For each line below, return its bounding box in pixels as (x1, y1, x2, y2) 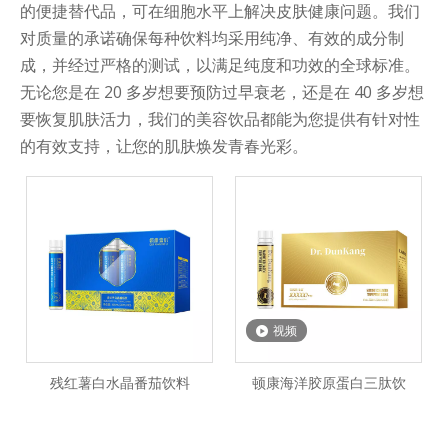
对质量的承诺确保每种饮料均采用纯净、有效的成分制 (20, 27, 404, 50)
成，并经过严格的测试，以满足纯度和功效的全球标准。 (20, 54, 420, 77)
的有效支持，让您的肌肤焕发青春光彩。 (20, 135, 308, 158)
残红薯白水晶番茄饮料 (49, 373, 190, 393)
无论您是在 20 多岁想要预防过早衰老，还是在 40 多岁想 (20, 81, 424, 104)
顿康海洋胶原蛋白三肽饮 (251, 373, 406, 393)
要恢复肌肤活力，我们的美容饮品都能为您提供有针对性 (20, 108, 420, 131)
